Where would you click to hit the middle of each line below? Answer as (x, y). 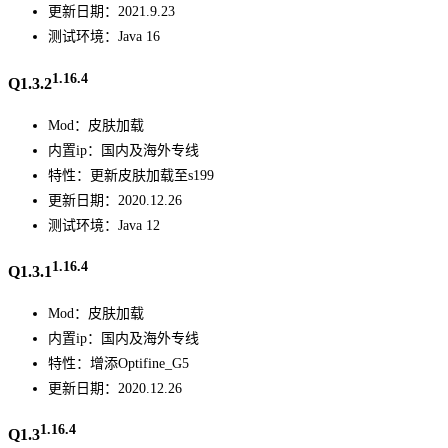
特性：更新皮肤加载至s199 (131, 175)
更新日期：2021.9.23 (111, 12)
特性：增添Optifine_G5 (118, 363)
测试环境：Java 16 (104, 37)
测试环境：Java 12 (104, 225)
